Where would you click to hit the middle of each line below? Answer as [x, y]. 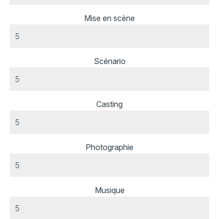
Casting [109, 104]
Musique [109, 190]
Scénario [109, 61]
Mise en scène [109, 18]
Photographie [109, 147]
